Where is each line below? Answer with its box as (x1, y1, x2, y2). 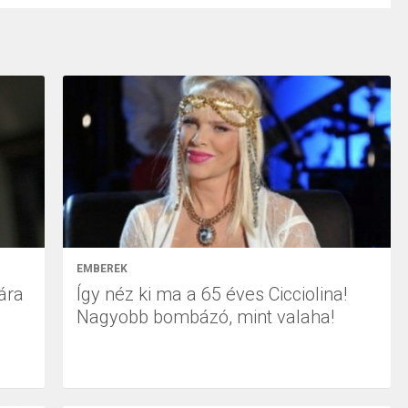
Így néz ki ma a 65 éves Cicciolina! (76, 282, 347, 305)
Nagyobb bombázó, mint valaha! (76, 305, 334, 328)
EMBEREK (76, 261, 127, 275)
